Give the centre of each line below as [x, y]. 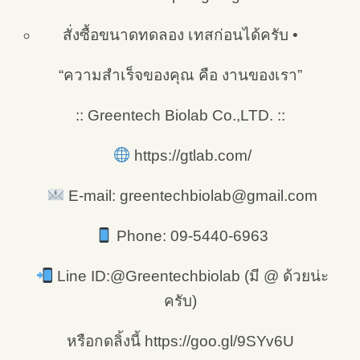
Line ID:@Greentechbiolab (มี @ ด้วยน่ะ [190, 276]
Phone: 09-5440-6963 [191, 235]
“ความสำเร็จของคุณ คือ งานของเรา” [180, 75]
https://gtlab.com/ [190, 155]
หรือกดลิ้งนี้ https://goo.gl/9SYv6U [180, 341]
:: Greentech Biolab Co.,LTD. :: [180, 115]
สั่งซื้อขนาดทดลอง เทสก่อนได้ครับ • [180, 35]
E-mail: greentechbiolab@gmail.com [190, 195]
